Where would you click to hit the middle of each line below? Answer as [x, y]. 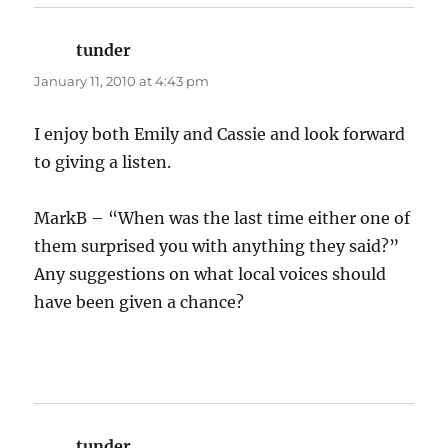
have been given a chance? [139, 302]
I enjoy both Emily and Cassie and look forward [220, 134]
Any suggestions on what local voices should [210, 274]
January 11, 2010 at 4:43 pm [122, 81]
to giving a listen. [103, 162]
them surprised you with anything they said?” [217, 246]
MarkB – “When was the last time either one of [222, 218]
